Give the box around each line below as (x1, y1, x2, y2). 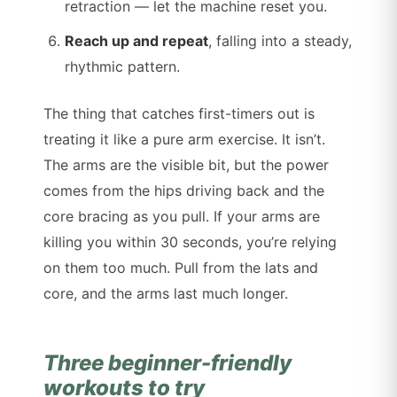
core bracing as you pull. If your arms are (43, 207, 321, 226)
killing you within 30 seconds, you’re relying (43, 233, 338, 252)
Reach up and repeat (65, 32, 209, 51)
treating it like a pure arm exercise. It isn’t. (43, 130, 326, 149)
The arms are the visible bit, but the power (43, 156, 330, 175)
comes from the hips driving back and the (43, 182, 325, 200)
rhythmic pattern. (65, 58, 181, 76)
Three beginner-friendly (43, 350, 292, 377)
